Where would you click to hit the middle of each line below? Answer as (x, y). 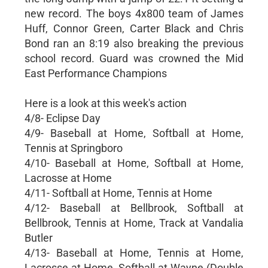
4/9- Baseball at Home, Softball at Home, (134, 133)
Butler (38, 237)
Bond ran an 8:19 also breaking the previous (134, 43)
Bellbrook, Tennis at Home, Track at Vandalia (134, 223)
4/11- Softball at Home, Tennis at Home (118, 193)
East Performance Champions (95, 73)
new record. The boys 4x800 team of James (134, 13)
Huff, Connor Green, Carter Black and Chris (134, 28)
